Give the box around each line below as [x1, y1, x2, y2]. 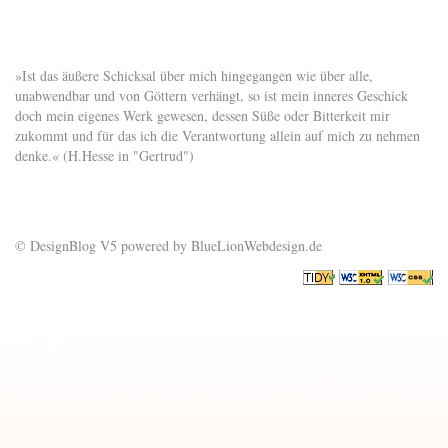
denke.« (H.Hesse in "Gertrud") [15, 145, 194, 165]
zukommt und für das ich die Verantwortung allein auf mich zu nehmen [15, 125, 420, 145]
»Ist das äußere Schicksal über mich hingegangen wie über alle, [15, 65, 373, 85]
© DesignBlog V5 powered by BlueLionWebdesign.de [15, 235, 322, 255]
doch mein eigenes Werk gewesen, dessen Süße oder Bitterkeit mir [15, 105, 390, 125]
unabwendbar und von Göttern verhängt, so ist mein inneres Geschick [15, 85, 408, 105]
